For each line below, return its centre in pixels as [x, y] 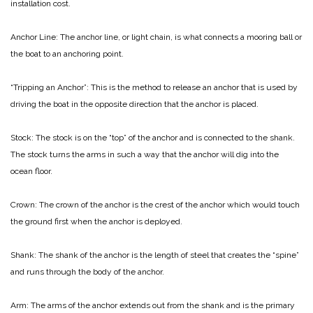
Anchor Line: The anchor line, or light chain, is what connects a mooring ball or [156, 37]
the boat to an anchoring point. [68, 54]
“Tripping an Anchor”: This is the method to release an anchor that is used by [154, 88]
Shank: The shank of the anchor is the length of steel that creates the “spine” [155, 255]
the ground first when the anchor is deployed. [97, 222]
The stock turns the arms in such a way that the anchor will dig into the [145, 155]
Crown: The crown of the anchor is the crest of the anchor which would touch [155, 205]
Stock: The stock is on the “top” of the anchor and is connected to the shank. [153, 138]
